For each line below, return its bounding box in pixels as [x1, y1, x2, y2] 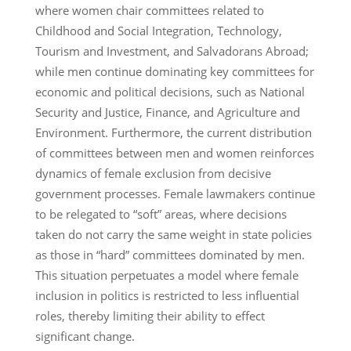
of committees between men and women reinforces [34, 144, 314, 161]
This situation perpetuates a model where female [34, 266, 299, 283]
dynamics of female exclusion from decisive [34, 165, 271, 181]
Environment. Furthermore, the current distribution [34, 124, 312, 140]
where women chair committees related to [34, 2, 264, 18]
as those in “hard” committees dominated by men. [34, 246, 305, 262]
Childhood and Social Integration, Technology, [34, 22, 282, 38]
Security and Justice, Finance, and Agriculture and [34, 103, 300, 120]
